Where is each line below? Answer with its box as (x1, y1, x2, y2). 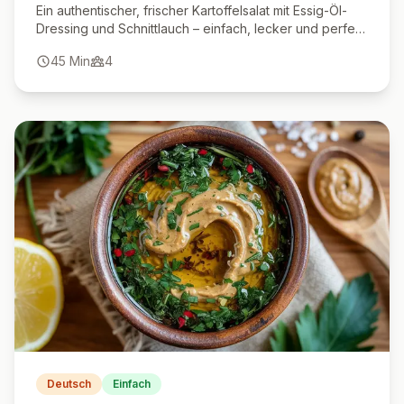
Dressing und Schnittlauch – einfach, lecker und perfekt (36, 21, 366, 36)
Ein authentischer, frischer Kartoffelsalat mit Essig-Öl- (36, 3, 347, 18)
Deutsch (47, 377, 91, 390)
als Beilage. (36, 39, 104, 54)
